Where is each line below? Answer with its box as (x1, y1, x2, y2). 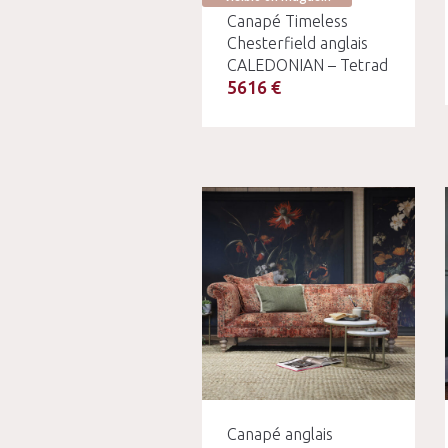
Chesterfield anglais (227, 34, 368, 52)
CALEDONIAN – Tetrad (227, 56, 388, 74)
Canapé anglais (227, 424, 333, 443)
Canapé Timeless (227, 12, 348, 30)
